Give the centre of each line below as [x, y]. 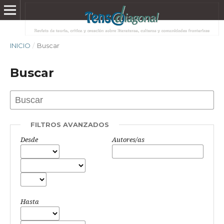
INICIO [20, 45]
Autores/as [128, 139]
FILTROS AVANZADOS [70, 124]
